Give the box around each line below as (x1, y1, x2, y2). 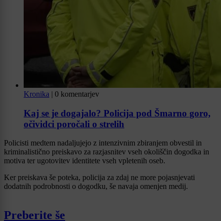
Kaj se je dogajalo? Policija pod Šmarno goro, (24, 108, 211, 118)
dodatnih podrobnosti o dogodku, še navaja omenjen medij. (4, 182, 188, 191)
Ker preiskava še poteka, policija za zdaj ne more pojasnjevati (4, 173, 195, 182)
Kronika (24, 89, 49, 98)
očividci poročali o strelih (24, 118, 124, 129)
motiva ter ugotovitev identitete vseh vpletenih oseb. (4, 156, 171, 165)
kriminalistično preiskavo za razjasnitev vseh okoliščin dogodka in (4, 147, 209, 156)
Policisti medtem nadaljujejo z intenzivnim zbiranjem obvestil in (4, 139, 202, 147)
